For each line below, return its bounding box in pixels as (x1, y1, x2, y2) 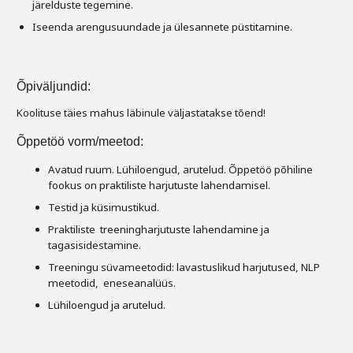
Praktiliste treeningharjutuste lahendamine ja (48, 222, 269, 236)
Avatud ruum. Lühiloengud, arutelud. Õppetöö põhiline (48, 162, 313, 176)
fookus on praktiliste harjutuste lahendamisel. (48, 178, 270, 192)
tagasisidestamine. (48, 238, 141, 252)
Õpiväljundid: (17, 80, 91, 93)
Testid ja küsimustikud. (48, 200, 159, 214)
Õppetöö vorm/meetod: (17, 135, 143, 148)
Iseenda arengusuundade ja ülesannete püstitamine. (32, 20, 292, 34)
